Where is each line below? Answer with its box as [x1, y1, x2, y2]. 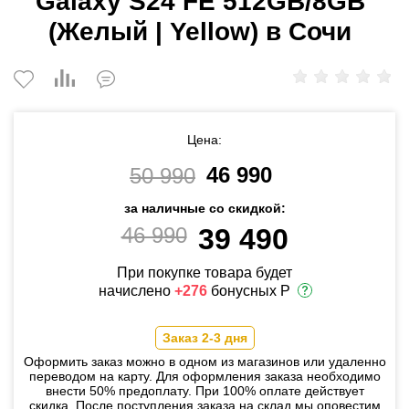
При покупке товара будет [117, 265, 292, 280]
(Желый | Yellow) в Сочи [48, 17, 351, 46]
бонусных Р [207, 283, 290, 299]
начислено [99, 283, 174, 299]
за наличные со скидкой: [123, 201, 286, 215]
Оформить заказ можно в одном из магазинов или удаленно [23, 354, 386, 369]
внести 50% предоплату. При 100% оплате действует [45, 383, 364, 398]
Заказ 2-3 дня [162, 330, 247, 345]
